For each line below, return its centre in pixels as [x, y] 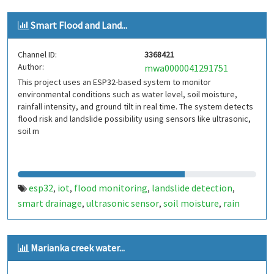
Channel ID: [37, 54]
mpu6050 [69, 218]
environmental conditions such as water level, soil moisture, [128, 94]
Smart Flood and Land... [79, 25]
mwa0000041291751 [186, 68]
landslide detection [192, 188]
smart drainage [50, 203]
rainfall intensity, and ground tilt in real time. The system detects [135, 106]
